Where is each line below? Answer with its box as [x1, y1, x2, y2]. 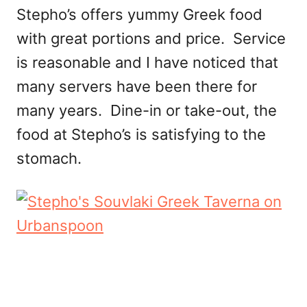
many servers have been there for [16, 77, 257, 95]
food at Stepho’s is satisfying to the [16, 125, 266, 143]
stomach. [16, 149, 82, 167]
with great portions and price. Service [16, 29, 286, 47]
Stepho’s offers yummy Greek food [16, 5, 262, 23]
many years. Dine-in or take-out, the [16, 101, 277, 119]
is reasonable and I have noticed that [16, 53, 278, 71]
